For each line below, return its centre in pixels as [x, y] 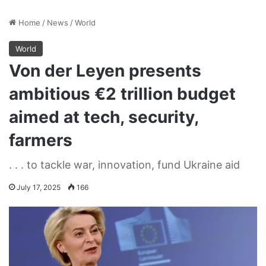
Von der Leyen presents [105, 70]
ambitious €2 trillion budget [122, 94]
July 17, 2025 [39, 187]
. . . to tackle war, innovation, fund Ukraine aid [124, 164]
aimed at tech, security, [104, 117]
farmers [41, 140]
